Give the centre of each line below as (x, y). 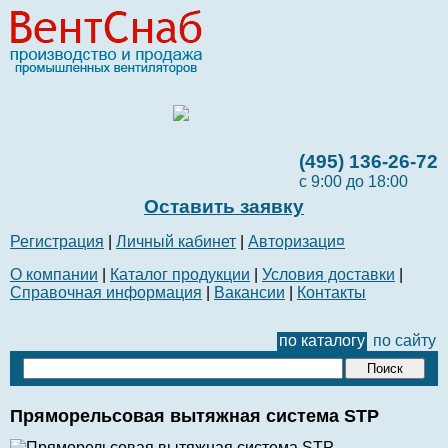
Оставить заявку (224, 206)
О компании (54, 274)
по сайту (404, 340)
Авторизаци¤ (296, 241)
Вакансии (249, 292)
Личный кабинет (176, 241)
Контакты (331, 292)
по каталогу (322, 340)
